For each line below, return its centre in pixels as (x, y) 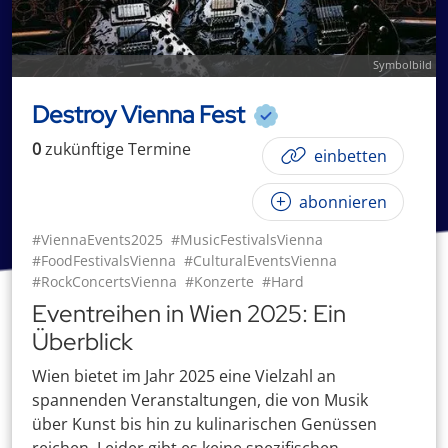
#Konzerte (219, 281)
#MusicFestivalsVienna (247, 239)
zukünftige (84, 149)
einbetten (348, 156)
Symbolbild (402, 64)
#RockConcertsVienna (104, 281)
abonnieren (341, 202)
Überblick (82, 341)
